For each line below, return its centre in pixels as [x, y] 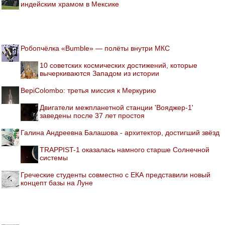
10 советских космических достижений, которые [119, 65]
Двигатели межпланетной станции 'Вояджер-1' [117, 107]
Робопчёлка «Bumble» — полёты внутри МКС [95, 48]
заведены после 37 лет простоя [92, 116]
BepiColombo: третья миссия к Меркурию [88, 90]
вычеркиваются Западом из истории [99, 73]
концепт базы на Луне [57, 183]
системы [54, 158]
